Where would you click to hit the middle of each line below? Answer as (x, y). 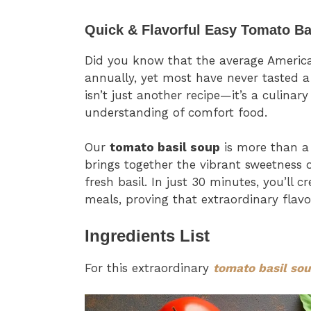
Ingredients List (147, 235)
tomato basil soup (165, 148)
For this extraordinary (149, 268)
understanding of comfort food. (176, 112)
